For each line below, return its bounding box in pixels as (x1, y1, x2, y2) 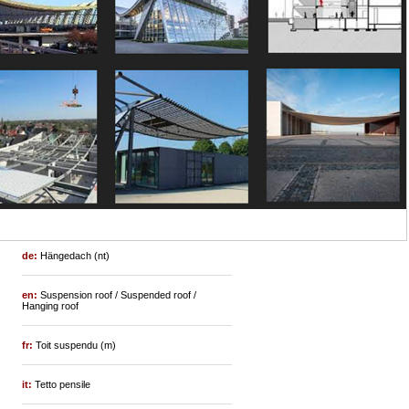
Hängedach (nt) (40, 250, 110, 262)
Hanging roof (22, 300, 79, 312)
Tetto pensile (35, 379, 91, 391)
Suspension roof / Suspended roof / (40, 289, 197, 301)
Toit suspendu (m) (36, 340, 117, 351)
